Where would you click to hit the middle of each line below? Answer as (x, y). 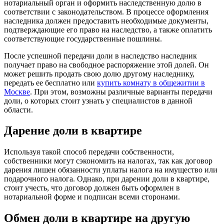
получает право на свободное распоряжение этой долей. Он (106, 64)
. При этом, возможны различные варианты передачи (121, 91)
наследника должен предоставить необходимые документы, (106, 20)
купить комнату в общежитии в (151, 82)
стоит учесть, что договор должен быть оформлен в (92, 188)
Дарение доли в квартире (73, 131)
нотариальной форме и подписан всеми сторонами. (92, 197)
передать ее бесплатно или (50, 82)
